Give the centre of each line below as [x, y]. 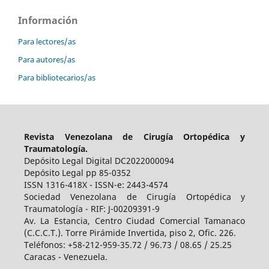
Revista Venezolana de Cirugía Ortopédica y [134, 137]
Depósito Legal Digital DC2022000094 [99, 161]
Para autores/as [47, 60]
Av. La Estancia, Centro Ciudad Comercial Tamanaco [134, 221]
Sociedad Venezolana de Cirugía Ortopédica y [134, 197]
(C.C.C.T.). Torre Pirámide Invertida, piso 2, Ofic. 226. [130, 233]
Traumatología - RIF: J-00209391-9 [92, 209]
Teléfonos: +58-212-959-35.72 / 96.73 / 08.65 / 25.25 [128, 245]
